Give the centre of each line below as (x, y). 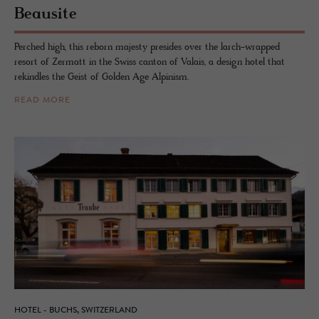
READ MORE (42, 100)
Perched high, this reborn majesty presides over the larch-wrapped (147, 47)
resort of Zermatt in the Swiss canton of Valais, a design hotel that (150, 62)
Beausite (46, 14)
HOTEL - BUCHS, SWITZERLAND (76, 310)
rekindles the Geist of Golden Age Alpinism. (101, 77)
